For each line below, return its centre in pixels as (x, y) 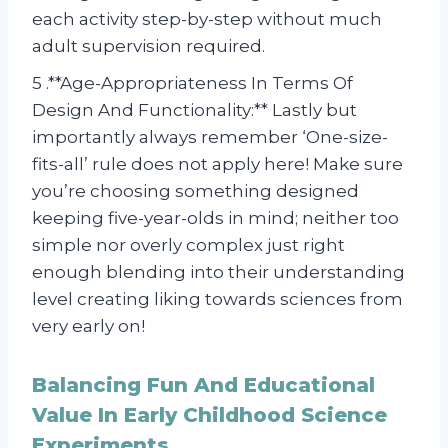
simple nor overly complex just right (188, 245)
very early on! (88, 326)
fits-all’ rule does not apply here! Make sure (217, 164)
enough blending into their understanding (218, 272)
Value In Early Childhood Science (209, 415)
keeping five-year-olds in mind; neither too (215, 218)
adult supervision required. (148, 46)
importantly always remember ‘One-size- (210, 137)
